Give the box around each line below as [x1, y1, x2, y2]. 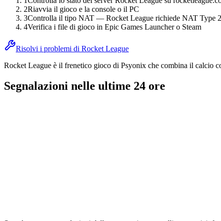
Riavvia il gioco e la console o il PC [28, 4, 139, 13]
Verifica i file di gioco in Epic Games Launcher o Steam [28, 22, 201, 31]
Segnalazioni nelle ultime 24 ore [4, 79, 165, 93]
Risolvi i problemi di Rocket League [16, 44, 129, 53]
